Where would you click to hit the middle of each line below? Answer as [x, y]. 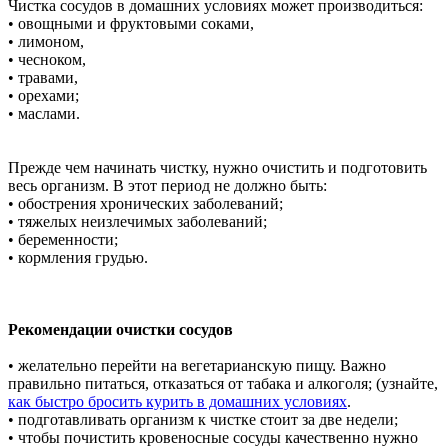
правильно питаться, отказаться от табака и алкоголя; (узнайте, [223, 383]
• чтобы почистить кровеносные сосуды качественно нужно [213, 437]
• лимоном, [46, 41]
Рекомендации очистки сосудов [120, 329]
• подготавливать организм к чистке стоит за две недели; [203, 419]
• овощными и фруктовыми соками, [131, 23]
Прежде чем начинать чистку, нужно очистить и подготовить [217, 167]
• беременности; [63, 239]
